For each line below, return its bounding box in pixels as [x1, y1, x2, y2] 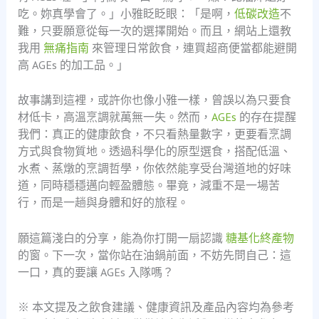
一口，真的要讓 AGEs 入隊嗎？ [17, 264, 174, 279]
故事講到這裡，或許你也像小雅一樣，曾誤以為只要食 [17, 93, 291, 108]
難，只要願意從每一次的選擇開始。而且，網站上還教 [17, 23, 291, 38]
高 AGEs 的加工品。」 [17, 57, 128, 72]
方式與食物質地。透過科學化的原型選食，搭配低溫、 [17, 144, 291, 159]
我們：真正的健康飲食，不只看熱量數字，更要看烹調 [17, 127, 291, 142]
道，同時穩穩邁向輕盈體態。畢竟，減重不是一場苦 [17, 178, 280, 193]
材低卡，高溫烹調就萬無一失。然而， [17, 110, 211, 125]
